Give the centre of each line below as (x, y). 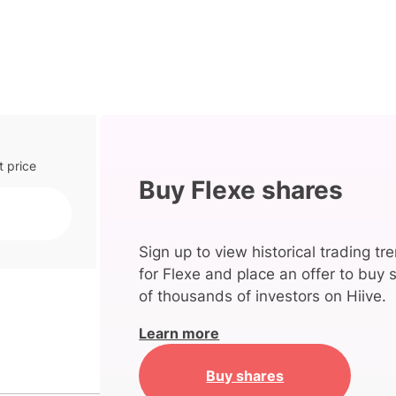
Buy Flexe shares (241, 190)
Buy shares (245, 375)
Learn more (179, 334)
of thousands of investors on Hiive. (263, 297)
